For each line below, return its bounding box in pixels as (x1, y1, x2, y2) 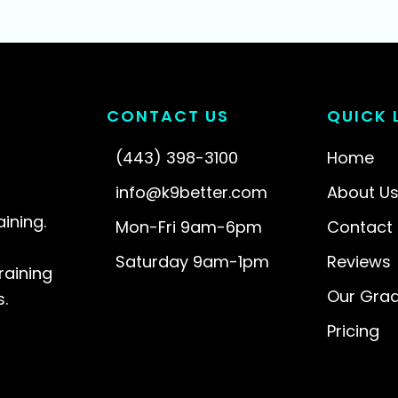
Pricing (327, 320, 379, 342)
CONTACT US (107, 105, 229, 127)
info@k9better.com (115, 181, 267, 203)
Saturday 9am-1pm (115, 251, 269, 273)
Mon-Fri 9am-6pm (115, 216, 262, 238)
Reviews (327, 251, 391, 273)
